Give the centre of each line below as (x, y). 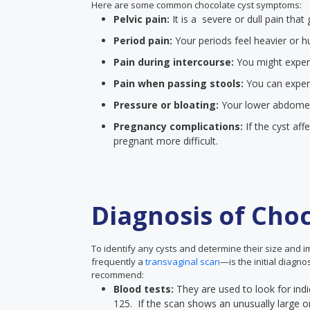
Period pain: (144, 40)
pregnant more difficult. (166, 141)
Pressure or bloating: (167, 105)
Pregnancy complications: (180, 126)
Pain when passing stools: (180, 83)
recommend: (118, 275)
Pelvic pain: (143, 19)
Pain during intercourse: (174, 62)
